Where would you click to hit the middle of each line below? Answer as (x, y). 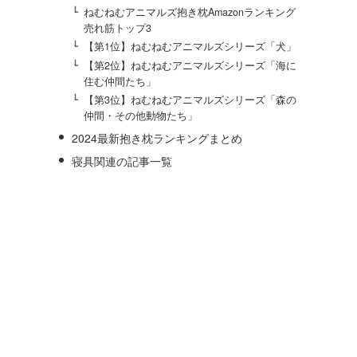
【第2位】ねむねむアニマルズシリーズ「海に (190, 65)
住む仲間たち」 (120, 81)
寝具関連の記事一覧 (122, 161)
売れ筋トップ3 (118, 28)
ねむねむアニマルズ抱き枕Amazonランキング (190, 12)
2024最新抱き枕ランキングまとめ (157, 137)
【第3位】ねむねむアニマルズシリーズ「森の (190, 99)
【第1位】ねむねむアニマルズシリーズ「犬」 (190, 47)
